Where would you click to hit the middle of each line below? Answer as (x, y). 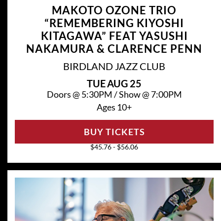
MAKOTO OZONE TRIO (114, 10)
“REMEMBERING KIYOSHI (114, 23)
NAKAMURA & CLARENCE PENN (114, 49)
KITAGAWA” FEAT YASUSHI (114, 36)
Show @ (135, 94)
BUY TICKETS (114, 132)
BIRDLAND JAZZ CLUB (114, 66)
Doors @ (64, 94)
